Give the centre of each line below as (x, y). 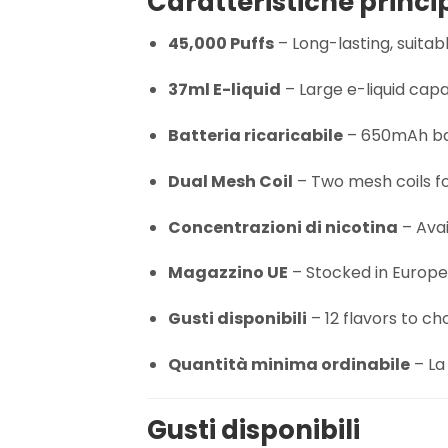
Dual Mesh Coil (230, 181)
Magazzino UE (227, 273)
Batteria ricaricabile (255, 136)
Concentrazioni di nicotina (282, 227)
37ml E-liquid (224, 90)
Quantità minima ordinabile (288, 364)
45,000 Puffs (220, 44)
